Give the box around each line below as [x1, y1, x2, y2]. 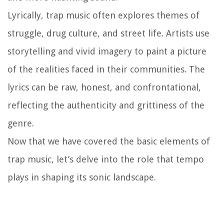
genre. [7, 117, 34, 128]
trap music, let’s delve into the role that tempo [7, 153, 204, 164]
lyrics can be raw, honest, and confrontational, [7, 81, 201, 92]
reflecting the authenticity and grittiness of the [7, 99, 204, 110]
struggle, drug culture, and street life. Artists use [7, 27, 209, 38]
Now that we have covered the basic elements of [7, 135, 210, 146]
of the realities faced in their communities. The [7, 63, 205, 74]
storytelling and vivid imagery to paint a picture [7, 45, 206, 56]
